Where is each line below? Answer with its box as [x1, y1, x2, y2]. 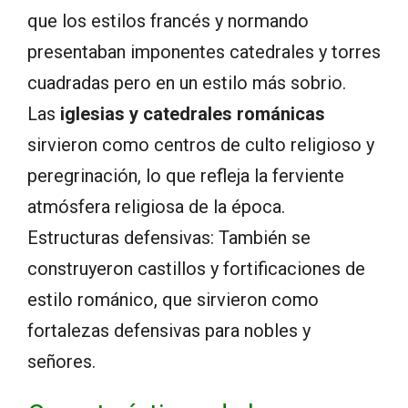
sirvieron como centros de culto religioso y [27, 134, 374, 157]
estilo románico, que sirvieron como [27, 289, 319, 311]
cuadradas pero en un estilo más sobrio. [27, 72, 346, 95]
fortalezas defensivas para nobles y [27, 320, 311, 342]
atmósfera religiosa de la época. [27, 196, 285, 219]
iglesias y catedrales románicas [56, 103, 325, 126]
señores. [27, 351, 96, 373]
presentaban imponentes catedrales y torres [27, 41, 381, 64]
